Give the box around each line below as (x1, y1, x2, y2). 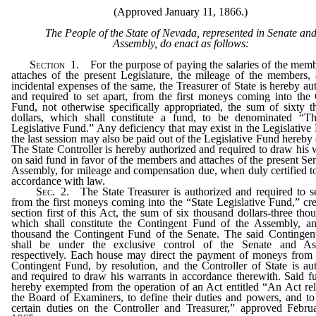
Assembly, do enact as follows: (112, 37, 249, 49)
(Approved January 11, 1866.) (114, 5, 248, 18)
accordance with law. (11, 174, 105, 187)
